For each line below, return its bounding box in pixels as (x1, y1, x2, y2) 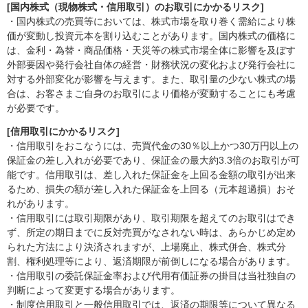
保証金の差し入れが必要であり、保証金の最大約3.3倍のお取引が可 (7, 155, 300, 166)
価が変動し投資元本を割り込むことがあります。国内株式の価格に (7, 30, 296, 42)
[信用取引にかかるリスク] (7, 126, 120, 137)
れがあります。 (7, 198, 74, 210)
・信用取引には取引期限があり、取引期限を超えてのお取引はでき (7, 212, 296, 224)
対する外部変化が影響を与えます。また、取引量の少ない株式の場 (7, 74, 296, 85)
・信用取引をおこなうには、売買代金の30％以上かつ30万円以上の (7, 140, 298, 152)
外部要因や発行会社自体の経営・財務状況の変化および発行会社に (7, 59, 296, 71)
